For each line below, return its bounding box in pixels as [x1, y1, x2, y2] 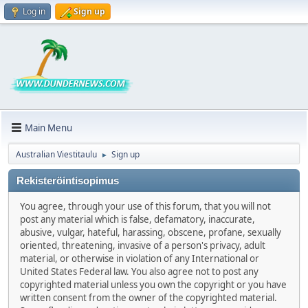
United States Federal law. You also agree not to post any [20, 265, 258, 278]
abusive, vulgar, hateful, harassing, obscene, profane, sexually [20, 226, 281, 239]
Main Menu [25, 121, 72, 134]
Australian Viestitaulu [16, 148, 97, 160]
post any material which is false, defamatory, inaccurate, [20, 213, 255, 225]
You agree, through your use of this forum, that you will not [20, 200, 271, 212]
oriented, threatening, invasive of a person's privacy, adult [20, 239, 265, 252]
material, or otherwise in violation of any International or [20, 252, 259, 265]
